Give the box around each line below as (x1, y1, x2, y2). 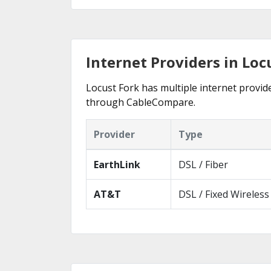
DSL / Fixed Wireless (178, 188, 269, 201)
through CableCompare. (86, 96, 195, 109)
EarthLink (94, 158, 140, 171)
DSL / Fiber (178, 158, 228, 171)
